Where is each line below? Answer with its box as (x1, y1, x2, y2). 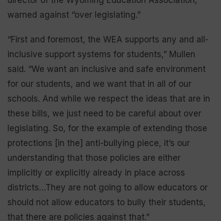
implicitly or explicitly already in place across (7, 167, 185, 178)
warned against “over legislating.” (7, 9, 141, 20)
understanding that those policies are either (7, 152, 181, 163)
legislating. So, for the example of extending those (7, 123, 207, 133)
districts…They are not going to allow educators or (7, 182, 208, 192)
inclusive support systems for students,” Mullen (7, 49, 195, 59)
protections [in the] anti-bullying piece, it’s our (7, 138, 190, 148)
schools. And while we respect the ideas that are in (7, 93, 210, 104)
